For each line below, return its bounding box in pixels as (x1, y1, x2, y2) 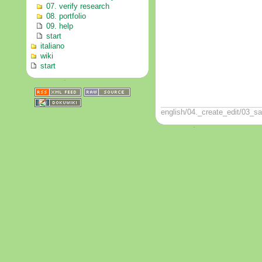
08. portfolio (46, 12, 86, 20)
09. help (46, 22, 73, 30)
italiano (40, 42, 64, 50)
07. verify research (46, 2, 109, 11)
